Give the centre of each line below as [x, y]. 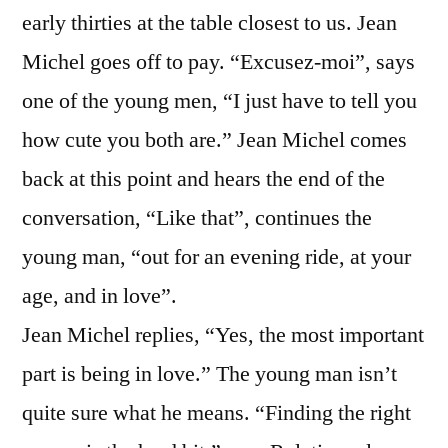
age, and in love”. [99, 296]
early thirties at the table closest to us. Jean [209, 23]
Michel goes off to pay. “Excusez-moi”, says [218, 62]
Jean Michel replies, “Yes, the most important [223, 335]
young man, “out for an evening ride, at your [216, 257]
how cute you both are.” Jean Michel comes [214, 140]
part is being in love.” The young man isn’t [209, 374]
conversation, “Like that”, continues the [197, 218]
